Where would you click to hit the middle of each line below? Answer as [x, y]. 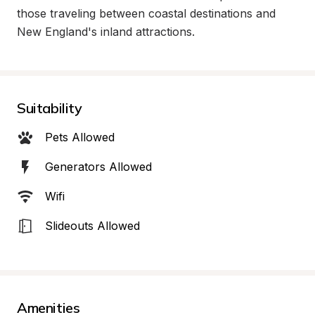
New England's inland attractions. [106, 32]
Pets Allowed [80, 137]
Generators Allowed [98, 167]
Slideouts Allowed [92, 226]
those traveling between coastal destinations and [146, 13]
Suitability [50, 108]
